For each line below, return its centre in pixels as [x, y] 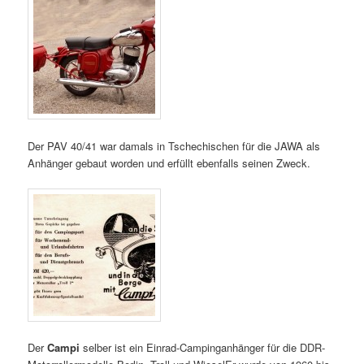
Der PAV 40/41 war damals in [98, 145]
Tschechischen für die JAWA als [245, 145]
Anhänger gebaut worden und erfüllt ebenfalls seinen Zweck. [169, 162]
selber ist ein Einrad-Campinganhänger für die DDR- [203, 347]
